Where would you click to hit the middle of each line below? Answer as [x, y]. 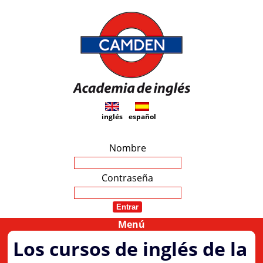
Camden [131, 118]
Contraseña [127, 178]
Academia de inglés [131, 105]
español [142, 117]
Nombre [127, 148]
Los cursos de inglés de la [130, 248]
